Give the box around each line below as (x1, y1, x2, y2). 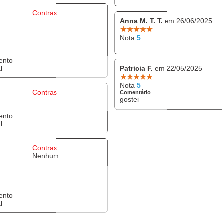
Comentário (120, 89, 151, 95)
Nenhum (32, 151, 59, 160)
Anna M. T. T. (120, 16, 163, 25)
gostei (120, 95, 139, 103)
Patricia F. (120, 64, 153, 72)
